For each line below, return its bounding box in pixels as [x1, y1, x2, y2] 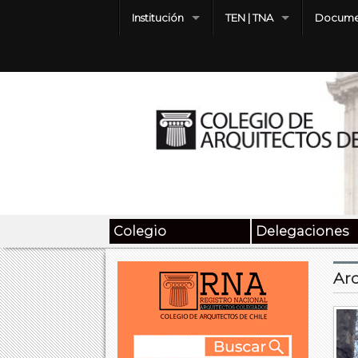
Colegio [113, 224, 166, 240]
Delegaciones [256, 224, 349, 240]
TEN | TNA [225, 11, 273, 24]
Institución [132, 11, 184, 24]
